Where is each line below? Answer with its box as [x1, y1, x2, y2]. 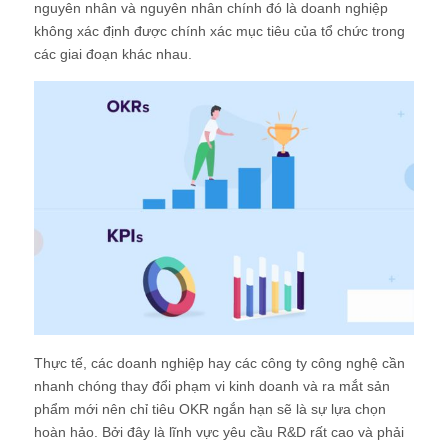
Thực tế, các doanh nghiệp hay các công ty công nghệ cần [34, 355, 405, 372]
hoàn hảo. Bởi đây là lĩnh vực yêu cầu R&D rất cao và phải [34, 424, 404, 441]
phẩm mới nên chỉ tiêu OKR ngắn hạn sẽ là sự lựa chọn [34, 401, 386, 418]
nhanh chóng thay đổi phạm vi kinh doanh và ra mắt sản [34, 378, 390, 395]
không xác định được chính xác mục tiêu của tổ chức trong [34, 23, 405, 40]
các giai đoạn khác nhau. [34, 46, 192, 63]
